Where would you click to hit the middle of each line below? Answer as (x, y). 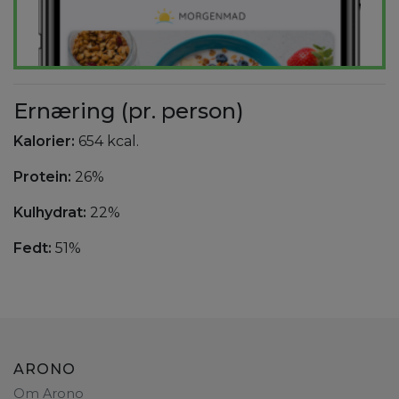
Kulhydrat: (52, 213)
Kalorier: (46, 142)
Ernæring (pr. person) (129, 111)
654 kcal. (109, 142)
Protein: (44, 177)
